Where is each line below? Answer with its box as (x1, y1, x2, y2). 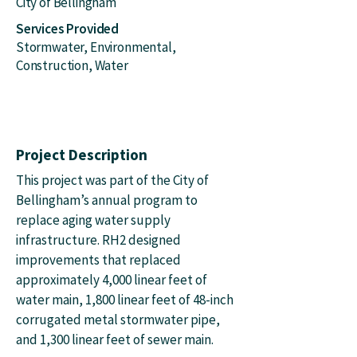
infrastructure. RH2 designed (16, 231, 181, 249)
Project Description (16, 145, 147, 164)
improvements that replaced (16, 251, 181, 269)
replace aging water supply (16, 211, 171, 229)
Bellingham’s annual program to (16, 191, 198, 209)
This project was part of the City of (16, 171, 209, 189)
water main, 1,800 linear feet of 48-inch (16, 291, 233, 308)
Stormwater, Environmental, (16, 38, 176, 56)
